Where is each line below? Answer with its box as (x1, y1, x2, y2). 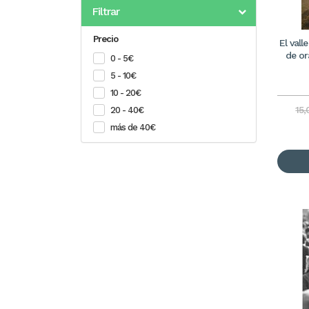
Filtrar (92, 5, 119, 18)
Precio (93, 34, 118, 44)
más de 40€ (110, 122, 155, 132)
